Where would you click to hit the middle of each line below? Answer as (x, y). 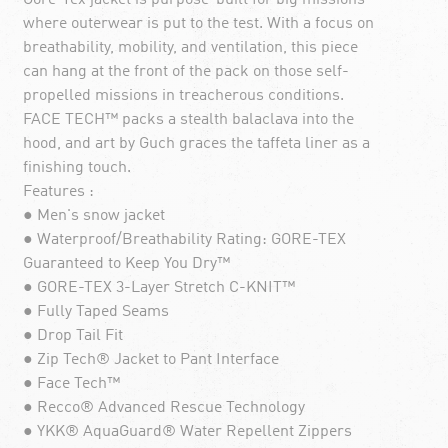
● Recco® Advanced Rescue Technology (163, 407)
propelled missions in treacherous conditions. (183, 95)
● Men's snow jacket (93, 215)
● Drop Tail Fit (72, 335)
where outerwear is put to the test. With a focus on (198, 23)
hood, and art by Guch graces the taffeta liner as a (196, 143)
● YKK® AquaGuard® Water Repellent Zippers (187, 431)
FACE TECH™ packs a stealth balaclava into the (188, 119)
